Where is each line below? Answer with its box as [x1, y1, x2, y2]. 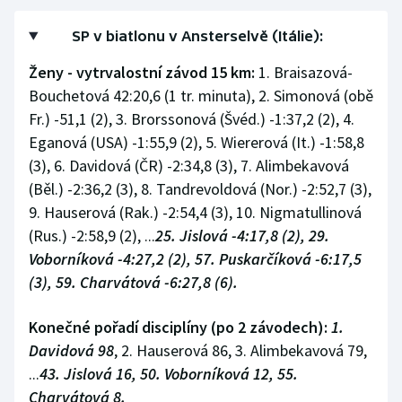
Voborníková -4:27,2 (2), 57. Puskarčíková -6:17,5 [29, 249, 362, 270]
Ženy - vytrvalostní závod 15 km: [29, 62, 255, 83]
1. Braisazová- [255, 62, 353, 83]
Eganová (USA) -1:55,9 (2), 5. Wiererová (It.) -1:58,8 [29, 132, 364, 153]
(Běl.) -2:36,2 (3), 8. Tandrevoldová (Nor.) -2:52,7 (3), [29, 179, 371, 200]
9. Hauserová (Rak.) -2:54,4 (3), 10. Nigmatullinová [29, 202, 362, 223]
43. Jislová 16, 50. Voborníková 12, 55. [39, 363, 298, 385]
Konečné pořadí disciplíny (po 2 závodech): [29, 317, 328, 338]
